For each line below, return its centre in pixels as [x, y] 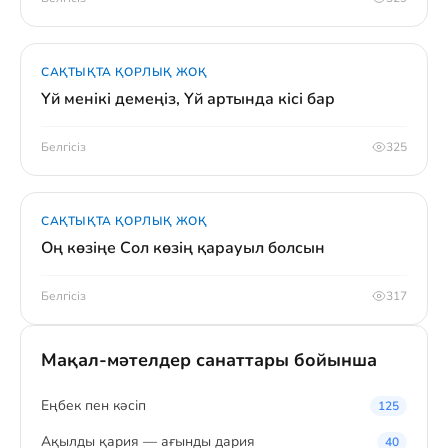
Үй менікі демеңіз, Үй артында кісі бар [188, 99]
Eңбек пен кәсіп [93, 405]
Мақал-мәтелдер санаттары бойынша [209, 360]
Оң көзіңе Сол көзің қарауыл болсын [183, 248]
